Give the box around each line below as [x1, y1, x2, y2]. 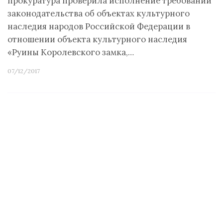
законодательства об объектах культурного [7, 8, 190, 19]
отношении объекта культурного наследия [7, 34, 187, 45]
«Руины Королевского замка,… [7, 47, 134, 58]
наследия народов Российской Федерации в [7, 21, 190, 32]
